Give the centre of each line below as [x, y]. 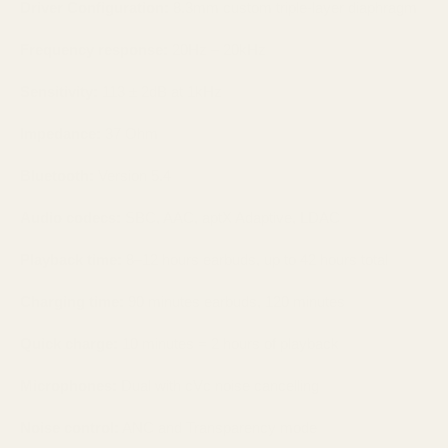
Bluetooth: [57, 175]
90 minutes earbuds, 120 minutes [234, 301]
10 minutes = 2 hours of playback [230, 343]
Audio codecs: [70, 217]
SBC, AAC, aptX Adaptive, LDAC [230, 217]
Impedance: [60, 133]
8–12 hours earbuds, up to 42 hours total [255, 259]
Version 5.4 [132, 175]
